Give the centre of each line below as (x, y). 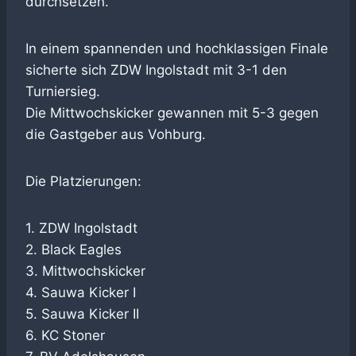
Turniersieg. (63, 92)
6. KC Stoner (65, 336)
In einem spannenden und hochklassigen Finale (177, 49)
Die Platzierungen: (83, 182)
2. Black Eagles (74, 250)
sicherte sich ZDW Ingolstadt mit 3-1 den (156, 70)
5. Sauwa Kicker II (82, 314)
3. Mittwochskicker (85, 271)
